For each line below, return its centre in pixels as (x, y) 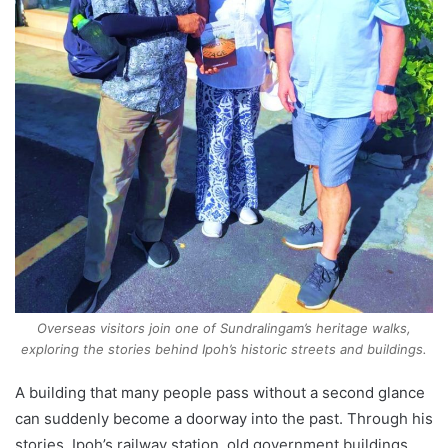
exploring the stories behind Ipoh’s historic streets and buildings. (224, 348)
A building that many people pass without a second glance (220, 392)
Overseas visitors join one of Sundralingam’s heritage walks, (224, 327)
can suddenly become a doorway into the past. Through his (224, 418)
